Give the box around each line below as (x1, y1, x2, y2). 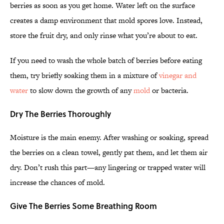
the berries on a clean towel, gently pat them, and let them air (10, 147, 207, 158)
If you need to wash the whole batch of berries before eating (10, 55, 202, 66)
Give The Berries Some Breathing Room (10, 200, 157, 212)
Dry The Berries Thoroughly (10, 108, 113, 120)
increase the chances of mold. (10, 177, 105, 188)
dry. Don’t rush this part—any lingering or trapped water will (10, 162, 205, 173)
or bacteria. (150, 85, 188, 96)
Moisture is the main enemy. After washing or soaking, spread (10, 132, 208, 143)
